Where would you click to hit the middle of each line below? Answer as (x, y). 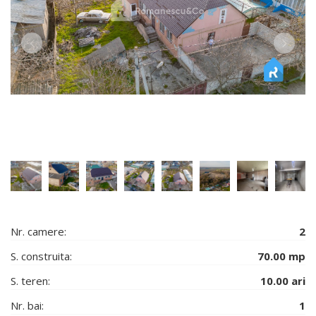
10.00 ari (283, 281)
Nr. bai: (27, 306)
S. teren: (30, 281)
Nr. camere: (38, 232)
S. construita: (41, 256)
